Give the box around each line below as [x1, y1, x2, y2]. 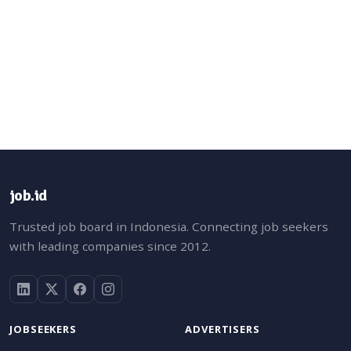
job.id [9, 185, 47, 205]
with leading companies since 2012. [9, 237, 211, 254]
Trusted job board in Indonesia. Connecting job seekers [9, 218, 328, 234]
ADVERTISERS [185, 321, 261, 336]
